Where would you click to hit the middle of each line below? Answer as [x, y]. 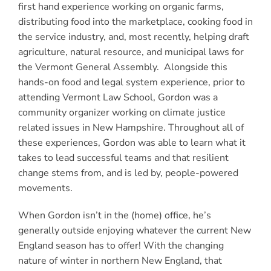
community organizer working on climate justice [122, 113]
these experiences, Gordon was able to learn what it [132, 143]
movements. [45, 188]
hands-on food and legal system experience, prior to [131, 83]
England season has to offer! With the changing [121, 246]
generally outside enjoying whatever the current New [134, 231]
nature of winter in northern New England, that [120, 261]
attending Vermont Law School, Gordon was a [118, 98]
